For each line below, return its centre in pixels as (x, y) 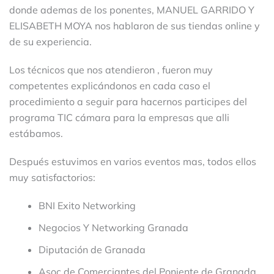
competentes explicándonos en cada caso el (110, 86)
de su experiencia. (50, 42)
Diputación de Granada (92, 250)
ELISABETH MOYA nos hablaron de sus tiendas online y (135, 26)
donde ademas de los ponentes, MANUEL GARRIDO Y (132, 10)
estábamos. (36, 134)
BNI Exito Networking (87, 206)
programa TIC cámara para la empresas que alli (119, 118)
